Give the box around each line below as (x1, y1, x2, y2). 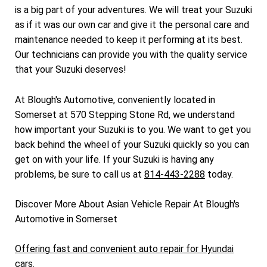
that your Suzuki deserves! (15, 63, 126, 75)
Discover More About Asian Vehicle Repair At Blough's (15, 198, 240, 210)
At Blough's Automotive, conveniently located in (15, 94, 215, 105)
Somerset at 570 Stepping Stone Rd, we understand (15, 108, 235, 120)
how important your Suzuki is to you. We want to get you (15, 123, 251, 135)
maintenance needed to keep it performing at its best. (15, 33, 243, 45)
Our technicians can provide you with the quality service (15, 48, 247, 60)
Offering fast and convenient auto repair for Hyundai (15, 243, 234, 255)
